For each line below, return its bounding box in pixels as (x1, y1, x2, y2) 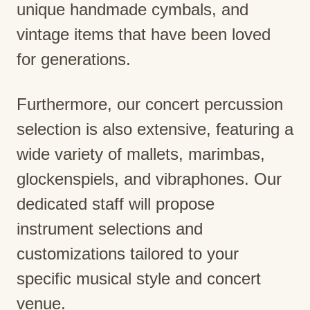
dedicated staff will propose (17, 194, 215, 213)
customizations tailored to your (17, 244, 239, 263)
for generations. (17, 50, 131, 69)
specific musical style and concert (17, 268, 261, 288)
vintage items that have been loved (17, 25, 271, 44)
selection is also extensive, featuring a (17, 119, 293, 138)
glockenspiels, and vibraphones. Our (17, 169, 282, 188)
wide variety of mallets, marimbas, (17, 144, 265, 163)
